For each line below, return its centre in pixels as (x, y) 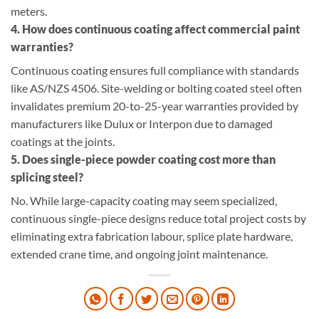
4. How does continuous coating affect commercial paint (155, 29)
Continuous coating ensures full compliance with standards (155, 70)
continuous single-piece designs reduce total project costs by (158, 218)
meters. (29, 11)
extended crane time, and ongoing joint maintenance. (139, 253)
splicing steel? (47, 177)
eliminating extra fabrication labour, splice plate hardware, (152, 236)
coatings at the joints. (63, 141)
